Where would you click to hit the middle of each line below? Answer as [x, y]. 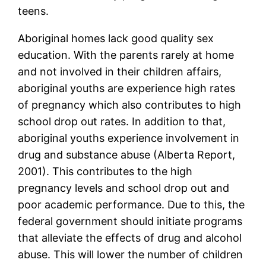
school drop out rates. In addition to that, [122, 122]
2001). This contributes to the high [105, 172]
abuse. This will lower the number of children [131, 255]
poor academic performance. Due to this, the [132, 205]
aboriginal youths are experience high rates [127, 88]
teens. [34, 11]
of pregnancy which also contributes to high [130, 105]
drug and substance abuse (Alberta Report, [127, 155]
